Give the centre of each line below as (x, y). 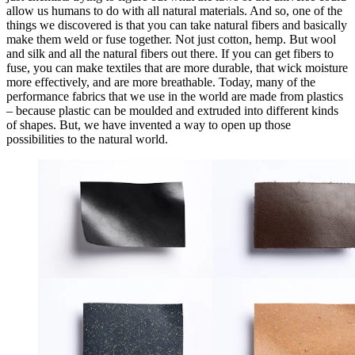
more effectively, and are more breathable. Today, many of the (161, 82)
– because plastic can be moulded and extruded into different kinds (172, 111)
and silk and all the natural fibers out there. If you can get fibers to (170, 54)
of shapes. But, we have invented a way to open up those (149, 125)
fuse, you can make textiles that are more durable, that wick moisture (177, 68)
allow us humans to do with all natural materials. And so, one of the (174, 11)
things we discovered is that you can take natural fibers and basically (177, 25)
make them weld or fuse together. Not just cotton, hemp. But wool (171, 40)
